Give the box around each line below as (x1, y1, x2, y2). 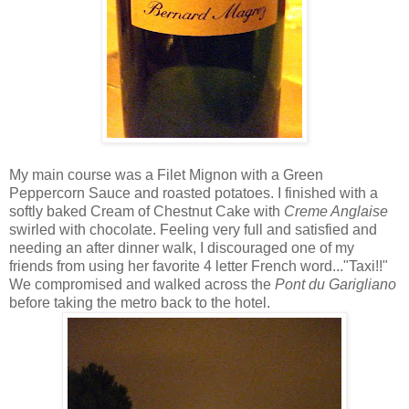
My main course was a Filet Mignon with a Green (9, 166, 323, 183)
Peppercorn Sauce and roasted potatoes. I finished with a (9, 184, 378, 201)
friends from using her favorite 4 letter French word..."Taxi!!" (9, 257, 388, 274)
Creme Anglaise (284, 203, 388, 219)
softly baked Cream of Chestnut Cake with (9, 203, 284, 219)
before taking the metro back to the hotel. (9, 294, 270, 310)
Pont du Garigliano (275, 276, 396, 292)
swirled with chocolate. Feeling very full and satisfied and (9, 221, 377, 237)
